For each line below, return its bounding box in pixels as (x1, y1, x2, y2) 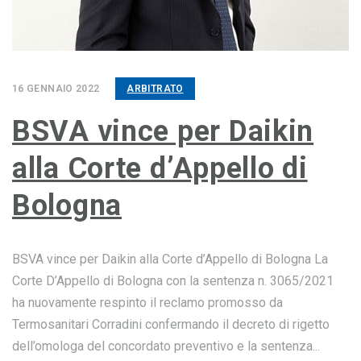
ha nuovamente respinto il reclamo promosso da (12, 295, 283, 310)
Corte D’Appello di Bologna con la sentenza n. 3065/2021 (12, 273, 334, 288)
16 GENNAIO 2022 (12, 83, 100, 94)
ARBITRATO (127, 83, 184, 94)
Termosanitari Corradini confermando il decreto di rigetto (12, 317, 330, 332)
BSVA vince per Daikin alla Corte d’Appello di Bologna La (12, 251, 328, 267)
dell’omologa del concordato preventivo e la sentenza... (12, 338, 320, 354)
